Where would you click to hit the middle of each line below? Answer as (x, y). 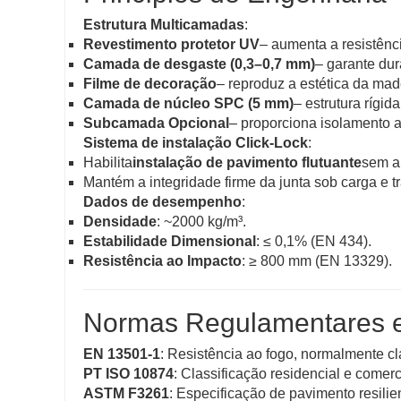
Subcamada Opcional (156, 124)
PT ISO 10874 (128, 374)
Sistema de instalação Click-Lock (196, 143)
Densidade (120, 222)
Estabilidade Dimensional (170, 242)
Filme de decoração (150, 84)
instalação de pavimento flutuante (247, 163)
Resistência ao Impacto (162, 261)
